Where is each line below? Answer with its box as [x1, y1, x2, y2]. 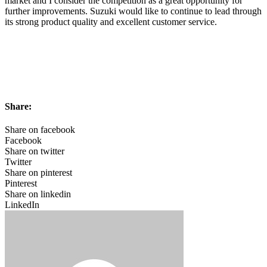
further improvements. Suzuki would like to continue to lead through [5, 5, 262, 16]
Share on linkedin [5, 189, 71, 200]
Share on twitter [5, 146, 64, 157]
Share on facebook [5, 125, 75, 135]
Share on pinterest [5, 167, 72, 178]
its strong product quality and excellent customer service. [5, 16, 217, 27]
